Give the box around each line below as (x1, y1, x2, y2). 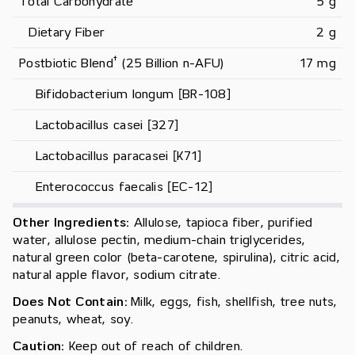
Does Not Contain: (13, 295, 128, 310)
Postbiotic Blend (19, 56, 113, 71)
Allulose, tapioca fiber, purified (133, 216, 313, 231)
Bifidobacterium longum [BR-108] (19, 87, 231, 102)
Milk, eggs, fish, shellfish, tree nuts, (128, 295, 338, 310)
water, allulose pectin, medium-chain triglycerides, (13, 233, 306, 248)
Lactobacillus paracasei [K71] (19, 149, 202, 164)
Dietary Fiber (19, 25, 105, 40)
